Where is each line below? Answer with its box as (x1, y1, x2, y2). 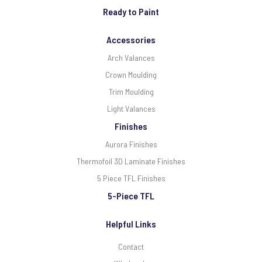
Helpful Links (106, 218, 156, 229)
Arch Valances (107, 52, 155, 63)
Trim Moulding (108, 86, 154, 96)
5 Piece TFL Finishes (96, 173, 166, 183)
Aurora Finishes (105, 139, 157, 149)
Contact (118, 241, 144, 251)
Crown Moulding (105, 69, 157, 80)
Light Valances (106, 103, 156, 113)
